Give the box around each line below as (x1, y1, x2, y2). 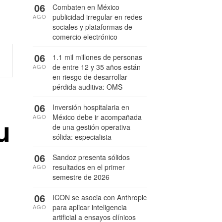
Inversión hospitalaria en (53, 102, 129, 112)
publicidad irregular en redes (53, 12, 142, 22)
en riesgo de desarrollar (53, 72, 127, 82)
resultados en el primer (53, 162, 125, 172)
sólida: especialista (53, 132, 111, 142)
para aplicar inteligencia (53, 202, 127, 212)
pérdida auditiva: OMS (53, 82, 122, 92)
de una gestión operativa (53, 122, 130, 132)
